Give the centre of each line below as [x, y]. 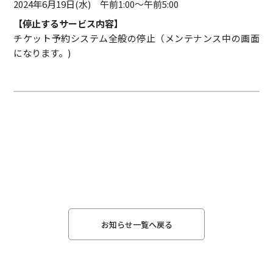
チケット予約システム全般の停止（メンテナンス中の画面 [136, 38]
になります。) [42, 52]
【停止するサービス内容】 [69, 23]
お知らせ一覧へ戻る [136, 224]
